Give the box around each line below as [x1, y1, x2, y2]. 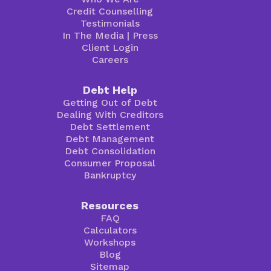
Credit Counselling [67, 5, 154, 17]
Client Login [81, 41, 139, 53]
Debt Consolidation [64, 145, 155, 157]
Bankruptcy [83, 169, 137, 181]
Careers [91, 53, 128, 65]
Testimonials [80, 17, 140, 29]
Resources [81, 198, 139, 212]
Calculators [83, 224, 137, 236]
